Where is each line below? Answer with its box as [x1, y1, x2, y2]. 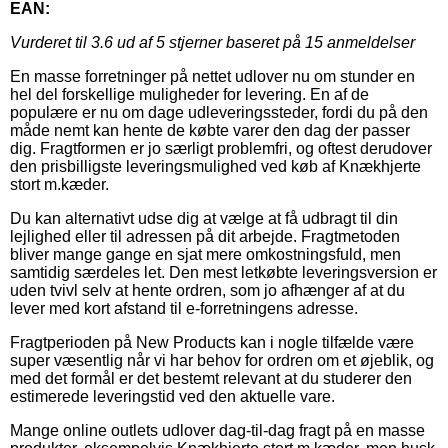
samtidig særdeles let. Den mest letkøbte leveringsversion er [10, 263, 437, 281]
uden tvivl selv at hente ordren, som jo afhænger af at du [10, 281, 405, 299]
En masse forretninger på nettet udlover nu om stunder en [10, 67, 415, 85]
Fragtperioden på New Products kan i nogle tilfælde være [10, 333, 414, 351]
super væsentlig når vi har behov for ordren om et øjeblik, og [10, 351, 434, 369]
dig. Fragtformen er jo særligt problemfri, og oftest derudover [10, 139, 432, 157]
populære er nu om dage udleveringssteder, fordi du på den [10, 103, 428, 121]
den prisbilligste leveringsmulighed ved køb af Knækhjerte [10, 157, 421, 175]
